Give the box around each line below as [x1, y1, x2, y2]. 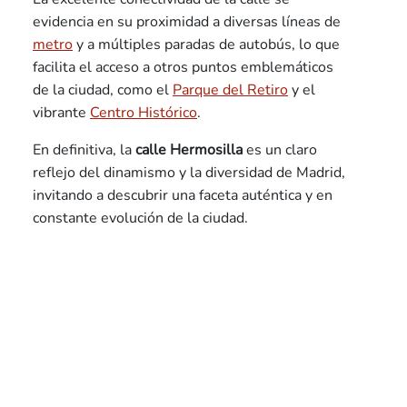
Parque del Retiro [173, 80, 288, 101]
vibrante [33, 103, 90, 124]
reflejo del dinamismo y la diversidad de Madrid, [33, 163, 345, 184]
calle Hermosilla [135, 140, 243, 161]
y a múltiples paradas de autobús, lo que [73, 35, 340, 55]
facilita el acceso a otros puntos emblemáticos [33, 57, 333, 78]
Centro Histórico [90, 103, 197, 124]
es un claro [243, 140, 317, 161]
